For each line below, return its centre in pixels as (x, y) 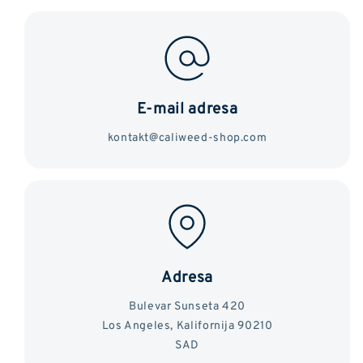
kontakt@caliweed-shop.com (187, 137)
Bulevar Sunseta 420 (187, 305)
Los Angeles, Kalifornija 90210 (187, 325)
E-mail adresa (187, 107)
